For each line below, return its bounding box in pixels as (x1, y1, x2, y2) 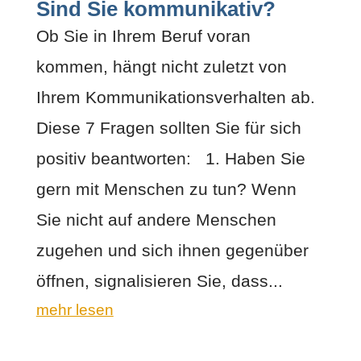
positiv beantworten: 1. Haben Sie (35, 148, 305, 168)
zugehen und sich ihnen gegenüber (35, 240, 309, 259)
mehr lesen (35, 301, 114, 318)
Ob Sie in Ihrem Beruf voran (35, 26, 251, 45)
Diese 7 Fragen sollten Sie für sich (35, 118, 301, 137)
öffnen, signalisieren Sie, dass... (35, 271, 283, 290)
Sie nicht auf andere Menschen (35, 210, 276, 229)
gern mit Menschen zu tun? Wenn (35, 179, 297, 198)
